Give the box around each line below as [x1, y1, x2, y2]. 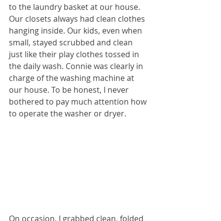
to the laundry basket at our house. [9, 1, 142, 12]
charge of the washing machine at [9, 73, 136, 83]
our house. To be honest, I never [9, 84, 131, 95]
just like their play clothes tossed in [9, 49, 141, 60]
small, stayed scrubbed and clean [9, 37, 135, 48]
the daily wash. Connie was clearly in [9, 61, 145, 72]
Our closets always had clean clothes [9, 13, 147, 24]
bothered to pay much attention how [9, 96, 148, 107]
